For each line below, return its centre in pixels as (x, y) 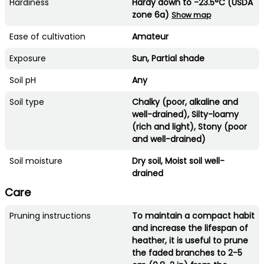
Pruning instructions (50, 215)
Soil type (27, 102)
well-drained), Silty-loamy (185, 114)
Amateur (150, 36)
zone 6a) (152, 14)
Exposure (28, 58)
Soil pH (23, 80)
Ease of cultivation (47, 36)
